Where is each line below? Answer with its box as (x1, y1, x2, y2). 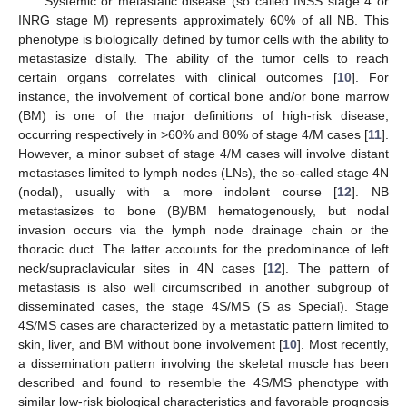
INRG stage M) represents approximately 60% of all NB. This (18, 13, 389, 27)
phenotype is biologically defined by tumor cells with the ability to (18, 32, 389, 46)
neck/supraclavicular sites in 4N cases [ (18, 261, 268, 275)
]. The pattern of (282, 261, 389, 275)
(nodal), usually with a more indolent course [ (18, 184, 338, 199)
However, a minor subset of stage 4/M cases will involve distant (18, 146, 389, 161)
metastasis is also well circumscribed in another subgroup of (18, 280, 389, 294)
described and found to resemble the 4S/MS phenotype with (18, 375, 389, 390)
